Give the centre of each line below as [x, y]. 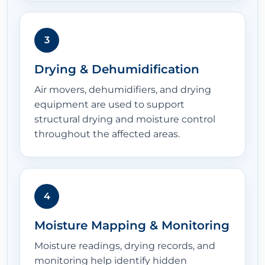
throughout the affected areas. [107, 134]
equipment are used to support [109, 105]
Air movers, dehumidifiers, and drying [123, 90]
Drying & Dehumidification [117, 70]
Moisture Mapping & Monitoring [132, 226]
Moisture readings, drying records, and [125, 246]
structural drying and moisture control [125, 119]
